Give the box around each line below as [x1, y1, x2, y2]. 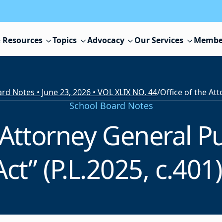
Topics [53, 35, 77, 46]
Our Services [134, 35, 184, 46]
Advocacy [87, 35, 124, 46]
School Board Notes [69, 100, 153, 112]
